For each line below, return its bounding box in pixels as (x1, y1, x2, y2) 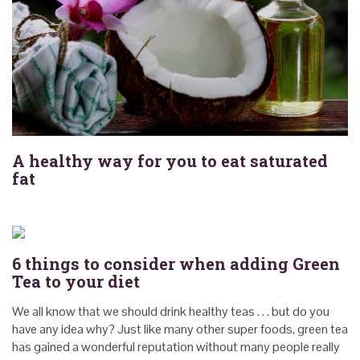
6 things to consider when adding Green (12, 252, 340, 274)
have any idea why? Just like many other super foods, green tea (12, 320, 348, 337)
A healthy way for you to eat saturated (12, 149, 328, 171)
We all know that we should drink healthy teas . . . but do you (12, 302, 329, 320)
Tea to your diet (12, 270, 140, 292)
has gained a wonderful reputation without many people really (12, 337, 340, 355)
